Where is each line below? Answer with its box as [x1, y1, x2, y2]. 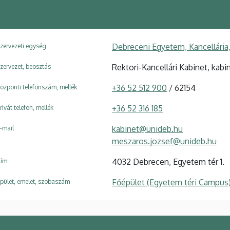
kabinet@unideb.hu [112, 124, 183, 135]
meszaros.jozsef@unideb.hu [112, 136, 217, 147]
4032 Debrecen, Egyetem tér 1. [112, 157, 224, 167]
